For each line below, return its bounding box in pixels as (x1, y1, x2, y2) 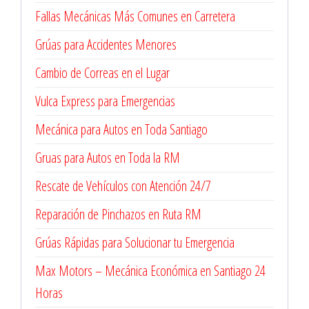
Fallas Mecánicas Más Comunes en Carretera (35, 7, 235, 26)
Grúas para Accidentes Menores (35, 35, 177, 54)
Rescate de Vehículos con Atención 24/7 (35, 177, 211, 195)
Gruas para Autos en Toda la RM (35, 148, 180, 167)
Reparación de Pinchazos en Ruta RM (35, 205, 201, 223)
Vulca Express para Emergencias (35, 92, 175, 110)
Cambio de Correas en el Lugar (35, 63, 170, 82)
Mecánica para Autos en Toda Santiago (35, 120, 208, 139)
